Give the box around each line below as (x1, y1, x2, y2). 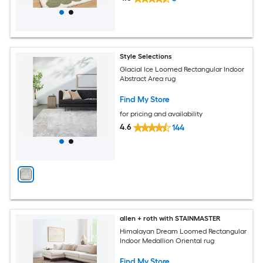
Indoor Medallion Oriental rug (120, 237, 215, 245)
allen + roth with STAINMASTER (120, 214, 221, 222)
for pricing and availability (120, 110, 203, 119)
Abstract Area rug (120, 75, 176, 83)
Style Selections (120, 52, 173, 60)
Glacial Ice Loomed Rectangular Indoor (120, 65, 245, 74)
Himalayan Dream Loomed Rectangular (120, 227, 180, 236)
